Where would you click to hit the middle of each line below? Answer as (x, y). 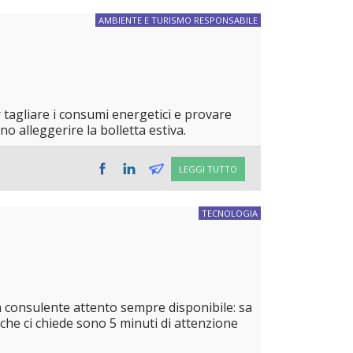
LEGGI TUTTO (208, 169)
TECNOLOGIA (230, 214)
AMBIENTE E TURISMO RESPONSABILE (178, 20)
